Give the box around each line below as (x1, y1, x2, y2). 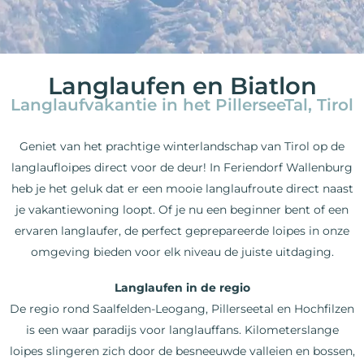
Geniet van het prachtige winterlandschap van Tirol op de (19, 138, 344, 154)
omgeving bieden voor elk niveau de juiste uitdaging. (30, 244, 334, 259)
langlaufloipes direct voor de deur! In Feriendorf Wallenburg (11, 159, 353, 175)
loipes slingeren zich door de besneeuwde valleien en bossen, (9, 343, 355, 358)
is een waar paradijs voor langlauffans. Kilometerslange (25, 322, 339, 337)
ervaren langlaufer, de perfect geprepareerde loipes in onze (15, 223, 349, 238)
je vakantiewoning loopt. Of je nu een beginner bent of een (15, 201, 349, 217)
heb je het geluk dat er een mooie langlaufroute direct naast (11, 180, 353, 196)
